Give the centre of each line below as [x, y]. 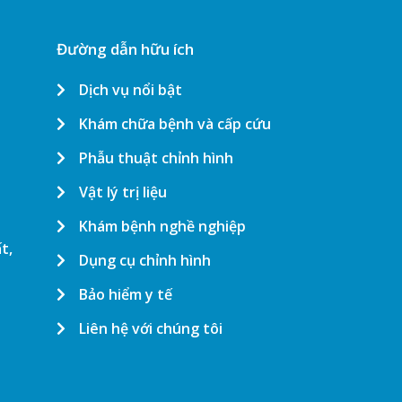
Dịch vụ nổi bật [131, 90]
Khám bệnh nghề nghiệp [162, 227]
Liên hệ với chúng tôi [151, 329]
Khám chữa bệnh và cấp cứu [175, 124]
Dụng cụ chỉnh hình [145, 261]
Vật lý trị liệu [123, 192]
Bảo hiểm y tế [126, 295]
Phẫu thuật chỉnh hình [156, 158]
